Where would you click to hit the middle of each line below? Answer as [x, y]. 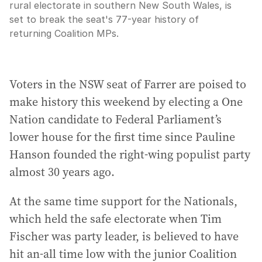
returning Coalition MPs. [64, 33]
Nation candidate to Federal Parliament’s [116, 119]
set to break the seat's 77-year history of [104, 19]
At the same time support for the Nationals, [123, 201]
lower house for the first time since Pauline [122, 137]
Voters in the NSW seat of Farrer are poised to [128, 84]
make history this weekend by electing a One [126, 102]
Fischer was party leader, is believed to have [124, 236]
